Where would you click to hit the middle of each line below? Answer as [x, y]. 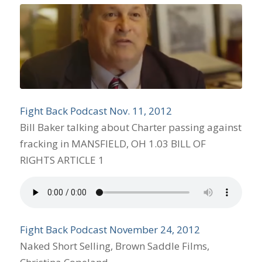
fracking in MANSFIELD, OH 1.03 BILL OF [113, 143]
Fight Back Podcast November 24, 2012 [110, 229]
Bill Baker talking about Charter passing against [130, 127]
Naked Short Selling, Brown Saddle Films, [114, 246]
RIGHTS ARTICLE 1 [62, 160]
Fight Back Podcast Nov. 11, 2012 [96, 111]
